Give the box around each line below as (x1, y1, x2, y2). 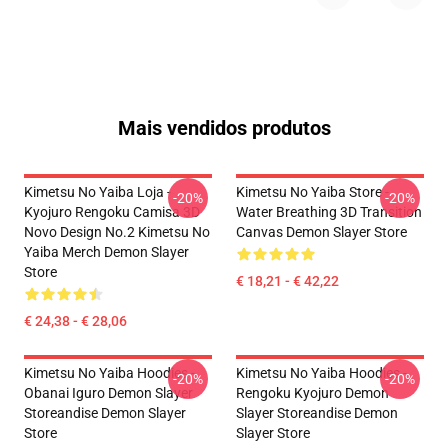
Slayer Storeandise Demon (236, 405, 398, 421)
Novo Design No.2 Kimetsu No (24, 224, 210, 240)
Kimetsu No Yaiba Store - (236, 184, 389, 200)
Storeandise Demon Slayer (24, 405, 186, 421)
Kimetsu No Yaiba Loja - (24, 184, 171, 200)
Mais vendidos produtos (117, 116, 331, 140)
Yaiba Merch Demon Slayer (24, 244, 189, 260)
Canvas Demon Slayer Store (236, 224, 407, 240)
